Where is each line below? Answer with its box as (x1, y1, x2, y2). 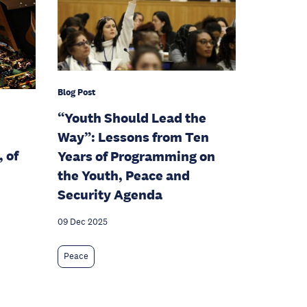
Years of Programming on (58, 148, 215, 165)
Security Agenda (58, 186, 162, 204)
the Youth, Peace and (58, 167, 190, 184)
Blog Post (58, 86, 95, 99)
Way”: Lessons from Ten (58, 129, 209, 146)
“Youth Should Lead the (58, 110, 206, 127)
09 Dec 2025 (58, 217, 108, 228)
